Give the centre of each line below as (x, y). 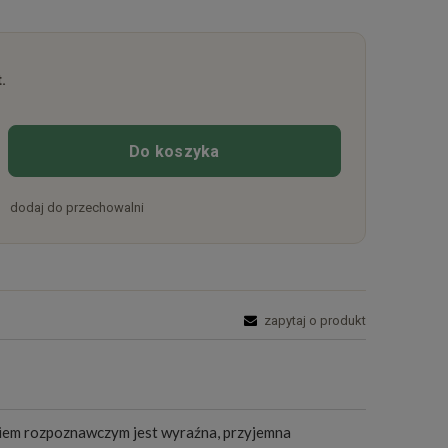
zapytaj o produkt (314, 320)
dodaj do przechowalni (77, 208)
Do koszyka (174, 151)
